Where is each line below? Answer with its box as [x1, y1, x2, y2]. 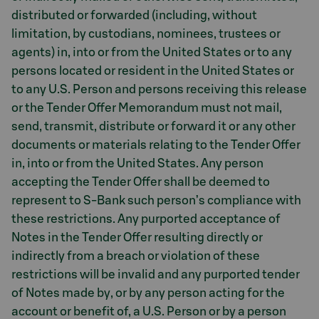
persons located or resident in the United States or [11, 64, 294, 77]
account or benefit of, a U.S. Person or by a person [11, 305, 286, 318]
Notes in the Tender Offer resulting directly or [11, 231, 263, 244]
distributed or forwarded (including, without [11, 9, 257, 21]
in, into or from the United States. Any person [11, 157, 263, 169]
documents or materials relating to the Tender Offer [11, 138, 300, 151]
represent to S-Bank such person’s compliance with [11, 194, 301, 206]
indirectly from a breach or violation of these [11, 249, 260, 262]
